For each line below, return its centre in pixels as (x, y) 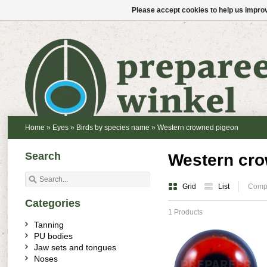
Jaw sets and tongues (75, 247)
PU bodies (53, 236)
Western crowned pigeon (198, 128)
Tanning (49, 225)
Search (43, 156)
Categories (53, 203)
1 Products (185, 212)
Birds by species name (113, 128)
